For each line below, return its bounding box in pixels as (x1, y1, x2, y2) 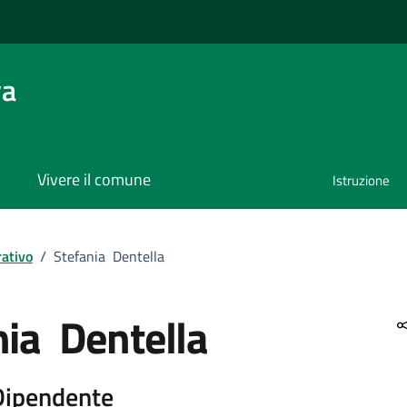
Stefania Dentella (54, 244, 164, 267)
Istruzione (333, 170, 391, 192)
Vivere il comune (36, 167, 151, 193)
